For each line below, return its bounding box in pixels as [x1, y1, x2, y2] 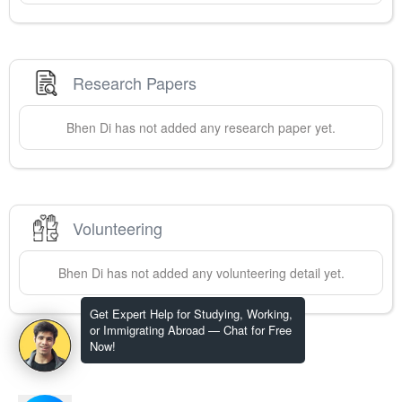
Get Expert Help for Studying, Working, [90, 305, 293, 322]
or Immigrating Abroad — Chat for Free [90, 321, 292, 338]
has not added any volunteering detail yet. [102, 264, 345, 283]
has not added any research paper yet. [111, 118, 336, 137]
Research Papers [73, 70, 197, 94]
